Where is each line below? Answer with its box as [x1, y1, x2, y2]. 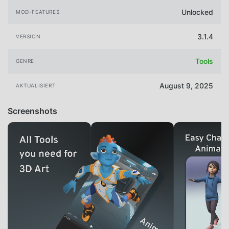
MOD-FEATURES [16, 8, 60, 15]
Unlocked [181, 7, 213, 16]
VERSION [16, 33, 41, 40]
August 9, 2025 [159, 81, 213, 90]
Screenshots [8, 105, 57, 116]
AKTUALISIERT [16, 82, 56, 89]
